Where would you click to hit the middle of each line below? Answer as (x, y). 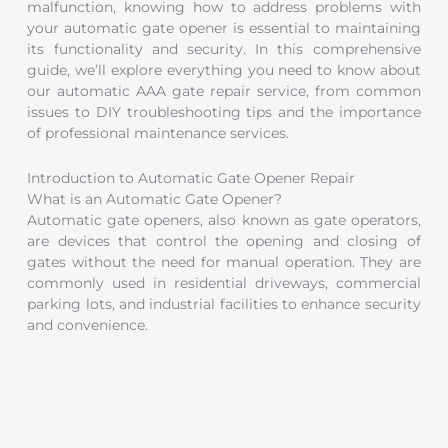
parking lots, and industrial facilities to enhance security (224, 304)
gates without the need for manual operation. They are (224, 262)
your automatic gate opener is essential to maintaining (224, 28)
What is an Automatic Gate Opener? (155, 199)
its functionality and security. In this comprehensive (224, 49)
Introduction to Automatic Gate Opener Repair (191, 178)
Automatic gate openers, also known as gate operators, (224, 220)
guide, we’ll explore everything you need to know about (224, 70)
